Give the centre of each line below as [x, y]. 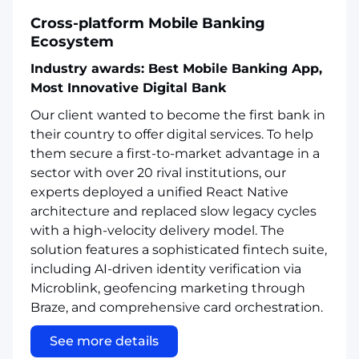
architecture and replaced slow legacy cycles [173, 211]
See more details [104, 341]
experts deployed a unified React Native [159, 192]
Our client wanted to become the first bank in [178, 115]
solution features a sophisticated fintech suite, [179, 249]
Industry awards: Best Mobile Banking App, [176, 68]
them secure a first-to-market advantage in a [175, 153]
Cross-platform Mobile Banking [148, 23]
